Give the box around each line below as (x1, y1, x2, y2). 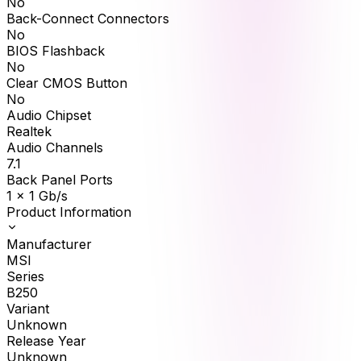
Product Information (6, 204, 131, 221)
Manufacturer (6, 236, 92, 253)
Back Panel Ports (6, 172, 113, 189)
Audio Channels (6, 139, 103, 156)
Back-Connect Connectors (6, 10, 169, 27)
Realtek (6, 123, 52, 140)
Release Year (6, 333, 86, 350)
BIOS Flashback (6, 43, 105, 60)
